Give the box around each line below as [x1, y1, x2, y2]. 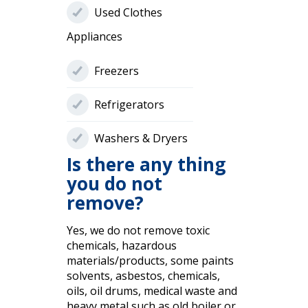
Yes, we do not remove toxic [66, 223, 210, 239]
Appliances [66, 29, 122, 45]
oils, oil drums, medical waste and [66, 283, 237, 299]
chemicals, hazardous [66, 238, 177, 254]
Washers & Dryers [93, 131, 188, 146]
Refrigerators [93, 97, 164, 113]
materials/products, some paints [66, 253, 234, 269]
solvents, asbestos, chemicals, [66, 268, 220, 284]
